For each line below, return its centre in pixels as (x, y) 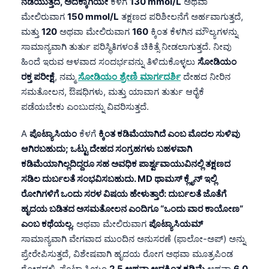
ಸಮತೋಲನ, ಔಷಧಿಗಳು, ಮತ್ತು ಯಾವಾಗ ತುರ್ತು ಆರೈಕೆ (113, 91)
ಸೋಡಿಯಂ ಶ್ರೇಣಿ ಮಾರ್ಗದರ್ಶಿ (129, 76)
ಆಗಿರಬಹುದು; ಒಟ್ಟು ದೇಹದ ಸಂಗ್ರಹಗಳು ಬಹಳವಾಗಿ (107, 148)
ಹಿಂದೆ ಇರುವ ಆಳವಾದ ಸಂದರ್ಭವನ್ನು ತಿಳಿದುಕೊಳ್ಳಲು (109, 61)
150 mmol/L (93, 16)
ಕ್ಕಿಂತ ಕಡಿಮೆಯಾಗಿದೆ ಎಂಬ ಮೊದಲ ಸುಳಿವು (169, 133)
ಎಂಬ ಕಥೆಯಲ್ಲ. (47, 223)
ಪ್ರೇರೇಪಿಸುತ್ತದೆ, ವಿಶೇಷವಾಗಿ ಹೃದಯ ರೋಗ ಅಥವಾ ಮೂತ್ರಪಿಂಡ (127, 253)
